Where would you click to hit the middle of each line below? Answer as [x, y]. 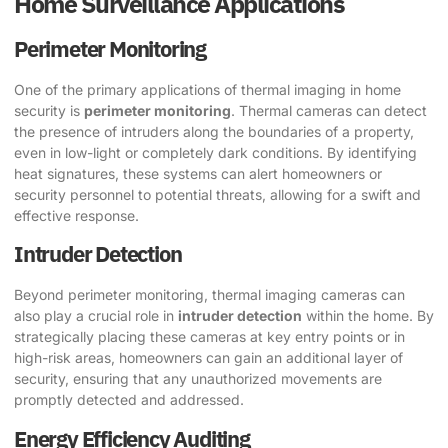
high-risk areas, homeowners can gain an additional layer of [208, 358]
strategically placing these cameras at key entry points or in [209, 337]
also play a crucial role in [96, 316]
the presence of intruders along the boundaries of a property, [214, 131]
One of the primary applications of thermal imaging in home [207, 89]
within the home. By [368, 316]
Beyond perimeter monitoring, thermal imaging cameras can [209, 295]
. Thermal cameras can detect [329, 110]
